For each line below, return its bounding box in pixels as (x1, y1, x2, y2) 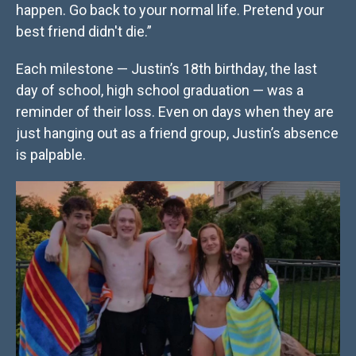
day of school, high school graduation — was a (16, 82, 304, 99)
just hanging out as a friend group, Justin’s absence (16, 125, 339, 142)
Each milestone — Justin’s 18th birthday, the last (16, 60, 317, 78)
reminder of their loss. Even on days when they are (16, 103, 334, 121)
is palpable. (16, 146, 86, 164)
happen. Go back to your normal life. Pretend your (16, 2, 324, 19)
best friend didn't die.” (16, 23, 152, 41)
